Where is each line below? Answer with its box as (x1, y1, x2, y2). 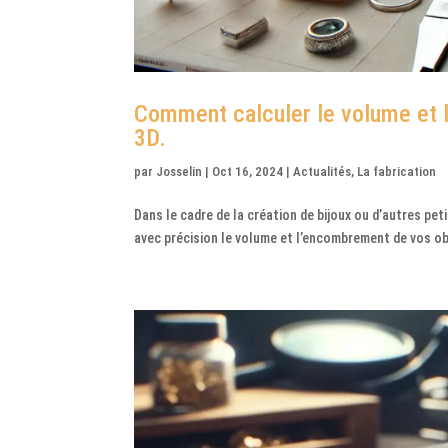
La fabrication (357, 164, 437, 180)
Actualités (293, 164, 352, 180)
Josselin (156, 164, 203, 180)
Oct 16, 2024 (212, 164, 284, 180)
